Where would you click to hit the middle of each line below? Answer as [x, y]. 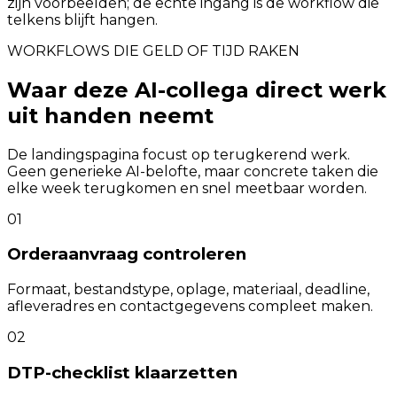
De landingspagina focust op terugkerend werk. [179, 154]
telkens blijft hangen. [82, 19]
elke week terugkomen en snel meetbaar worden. [187, 188]
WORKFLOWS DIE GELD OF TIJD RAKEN [153, 51]
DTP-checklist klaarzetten [122, 372]
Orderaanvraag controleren [127, 254]
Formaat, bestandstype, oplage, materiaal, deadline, [188, 289]
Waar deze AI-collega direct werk [197, 90]
